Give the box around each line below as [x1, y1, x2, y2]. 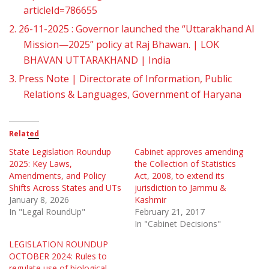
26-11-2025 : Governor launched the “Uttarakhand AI [19, 22, 255, 36]
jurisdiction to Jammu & [134, 182, 226, 194]
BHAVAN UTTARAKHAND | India [23, 53, 171, 67]
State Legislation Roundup [9, 146, 111, 158]
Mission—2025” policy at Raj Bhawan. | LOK [23, 38, 219, 52]
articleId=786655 [23, 4, 97, 17]
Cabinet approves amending [134, 146, 243, 158]
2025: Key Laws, [9, 158, 72, 170]
